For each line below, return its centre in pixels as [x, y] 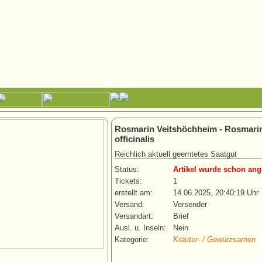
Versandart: [134, 216]
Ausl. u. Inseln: [140, 228]
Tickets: [128, 181]
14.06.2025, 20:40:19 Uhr [216, 193]
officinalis [135, 139]
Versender [190, 205]
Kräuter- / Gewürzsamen [214, 240]
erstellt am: [134, 193]
